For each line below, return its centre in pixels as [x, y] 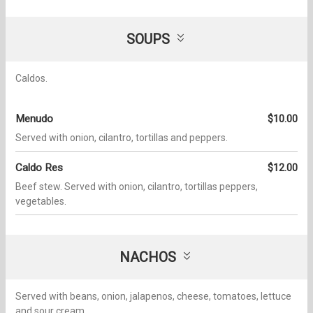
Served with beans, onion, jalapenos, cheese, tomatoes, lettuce [153, 296]
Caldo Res [39, 167]
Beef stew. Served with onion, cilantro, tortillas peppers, [137, 186]
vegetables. [41, 201]
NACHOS [148, 257]
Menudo [34, 118]
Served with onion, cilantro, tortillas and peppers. [122, 137]
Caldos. [31, 78]
